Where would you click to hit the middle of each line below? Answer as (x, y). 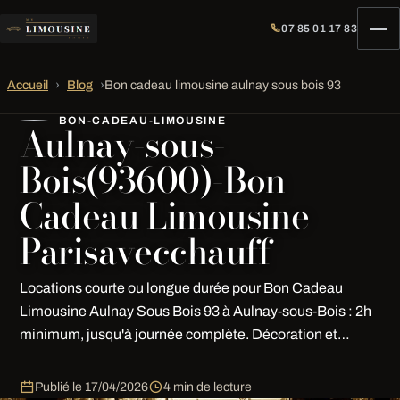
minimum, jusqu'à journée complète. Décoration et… (184, 334)
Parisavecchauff (145, 252)
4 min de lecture (207, 387)
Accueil (28, 85)
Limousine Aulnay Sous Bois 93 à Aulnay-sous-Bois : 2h (195, 311)
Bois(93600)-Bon (152, 180)
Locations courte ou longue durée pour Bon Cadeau (181, 288)
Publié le (59, 387)
